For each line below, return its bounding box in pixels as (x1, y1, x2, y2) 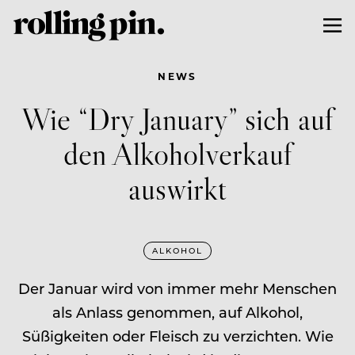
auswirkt (128, 168, 227, 208)
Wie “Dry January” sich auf (21, 98, 334, 138)
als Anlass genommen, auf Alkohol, (52, 302, 303, 322)
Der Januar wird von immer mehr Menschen (18, 278, 337, 298)
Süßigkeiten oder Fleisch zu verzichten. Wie (21, 326, 334, 345)
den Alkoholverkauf (63, 133, 292, 173)
